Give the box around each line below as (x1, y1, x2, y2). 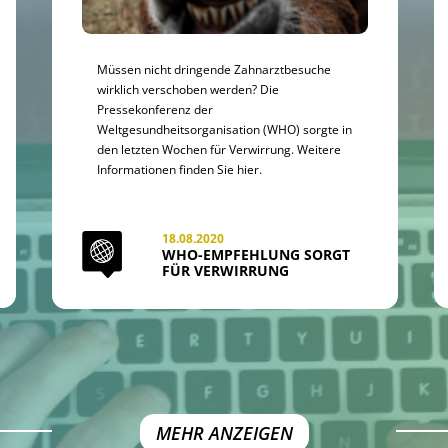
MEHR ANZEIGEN (155, 420, 293, 445)
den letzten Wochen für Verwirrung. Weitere (97, 140, 341, 157)
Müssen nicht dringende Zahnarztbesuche (97, 60, 331, 77)
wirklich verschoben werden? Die (97, 80, 279, 97)
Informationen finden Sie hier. (97, 160, 262, 177)
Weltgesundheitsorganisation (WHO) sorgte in (97, 120, 352, 137)
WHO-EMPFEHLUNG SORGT (162, 245, 350, 264)
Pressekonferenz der (97, 100, 213, 117)
